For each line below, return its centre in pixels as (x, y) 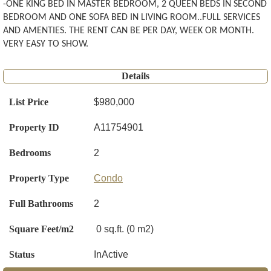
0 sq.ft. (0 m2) (125, 229)
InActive (111, 255)
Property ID (34, 128)
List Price (29, 102)
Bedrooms (30, 153)
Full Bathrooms (41, 204)
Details (135, 76)
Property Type (39, 178)
